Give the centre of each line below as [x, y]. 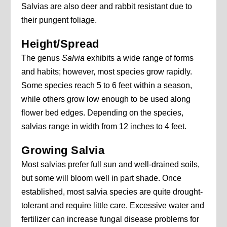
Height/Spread [60, 44]
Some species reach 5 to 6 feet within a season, [107, 86]
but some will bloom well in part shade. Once [102, 178]
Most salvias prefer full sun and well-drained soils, [111, 165]
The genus [42, 58]
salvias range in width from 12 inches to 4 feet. [104, 127]
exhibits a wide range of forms [139, 58]
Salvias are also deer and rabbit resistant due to [107, 7]
